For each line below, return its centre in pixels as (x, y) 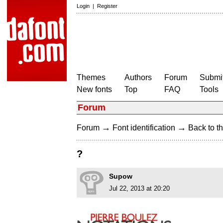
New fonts (94, 89)
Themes (91, 77)
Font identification (144, 128)
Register (107, 6)
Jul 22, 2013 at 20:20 (139, 189)
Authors (138, 77)
